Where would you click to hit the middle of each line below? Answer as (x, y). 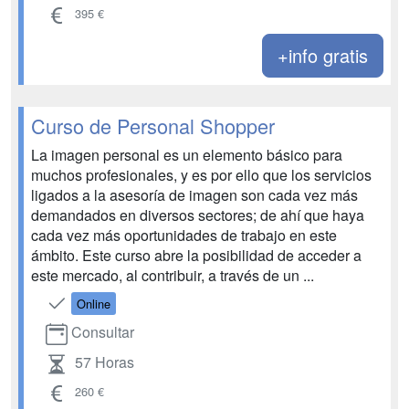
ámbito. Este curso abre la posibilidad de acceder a (196, 255)
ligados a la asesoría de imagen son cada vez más (194, 194)
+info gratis (323, 55)
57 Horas (105, 362)
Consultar (103, 331)
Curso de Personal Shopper (153, 125)
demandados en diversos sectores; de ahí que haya (198, 215)
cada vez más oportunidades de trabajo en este (184, 235)
